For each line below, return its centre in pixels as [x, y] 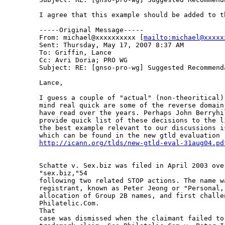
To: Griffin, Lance [75, 53]
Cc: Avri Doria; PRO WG [83, 60]
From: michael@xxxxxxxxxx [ [91, 38]
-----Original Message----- [91, 30]
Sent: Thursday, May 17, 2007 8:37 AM [111, 45]
